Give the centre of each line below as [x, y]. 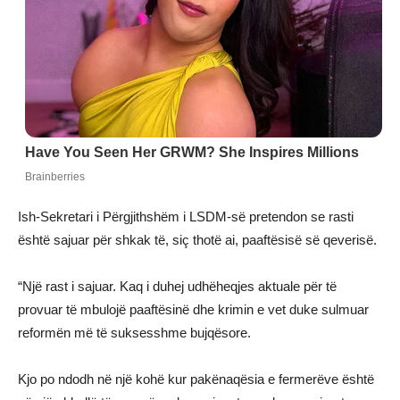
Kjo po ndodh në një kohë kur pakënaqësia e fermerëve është [196, 379]
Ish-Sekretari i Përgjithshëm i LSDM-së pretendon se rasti [186, 216]
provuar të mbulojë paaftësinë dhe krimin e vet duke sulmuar [193, 309]
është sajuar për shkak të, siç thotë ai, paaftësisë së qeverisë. [197, 239]
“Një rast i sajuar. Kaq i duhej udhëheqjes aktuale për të [177, 286]
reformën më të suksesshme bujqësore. [134, 332]
